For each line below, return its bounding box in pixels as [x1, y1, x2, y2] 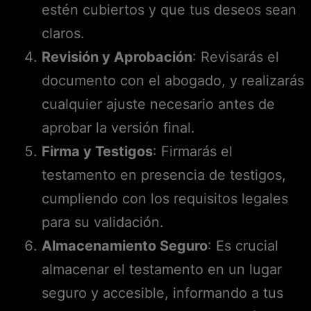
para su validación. [42, 213, 164, 230]
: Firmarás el [153, 142, 233, 160]
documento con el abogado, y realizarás [42, 72, 304, 89]
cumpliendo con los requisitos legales [42, 190, 288, 207]
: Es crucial [208, 237, 278, 254]
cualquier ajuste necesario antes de [42, 95, 275, 112]
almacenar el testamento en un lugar [42, 260, 282, 278]
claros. [42, 24, 85, 42]
